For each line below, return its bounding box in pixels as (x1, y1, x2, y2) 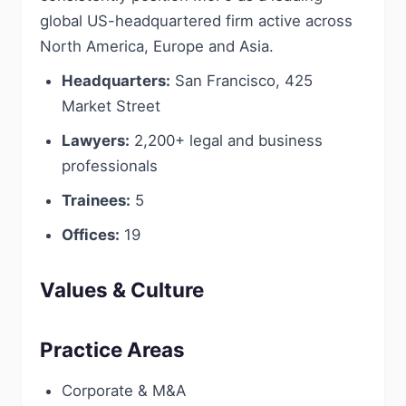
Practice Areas (40, 337, 185, 362)
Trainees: (62, 191, 130, 209)
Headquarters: (62, 72, 170, 90)
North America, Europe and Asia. (40, 37, 274, 55)
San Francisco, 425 (170, 72, 313, 90)
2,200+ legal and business (130, 131, 323, 150)
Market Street (62, 97, 160, 115)
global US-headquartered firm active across (40, 12, 353, 30)
